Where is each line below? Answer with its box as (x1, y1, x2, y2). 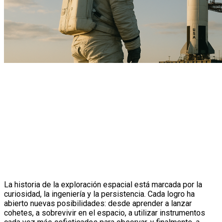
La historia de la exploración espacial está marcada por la (4, 180, 202, 190)
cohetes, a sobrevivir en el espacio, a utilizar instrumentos (4, 208, 205, 218)
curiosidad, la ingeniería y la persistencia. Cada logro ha (4, 189, 195, 199)
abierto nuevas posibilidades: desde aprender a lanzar (4, 199, 192, 209)
